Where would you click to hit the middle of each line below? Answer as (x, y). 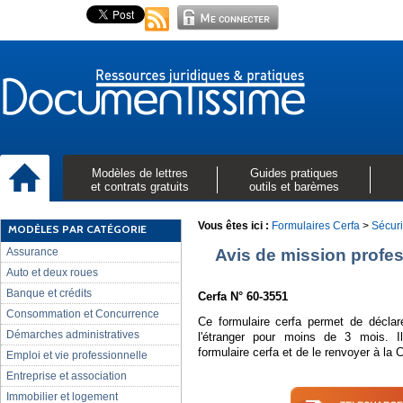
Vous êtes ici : (233, 226)
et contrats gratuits (140, 187)
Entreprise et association (67, 376)
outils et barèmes (294, 187)
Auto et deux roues (52, 273)
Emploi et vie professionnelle (77, 355)
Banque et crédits (49, 293)
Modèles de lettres (140, 173)
